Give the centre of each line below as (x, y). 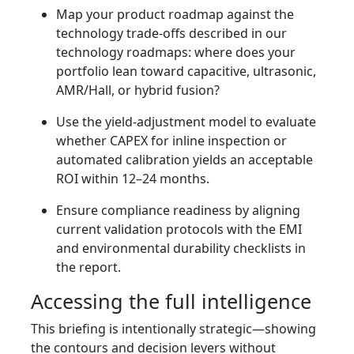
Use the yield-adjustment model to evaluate (186, 122)
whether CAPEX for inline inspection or (171, 141)
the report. (88, 267)
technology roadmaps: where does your (176, 53)
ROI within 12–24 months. (133, 179)
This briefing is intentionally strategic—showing (173, 329)
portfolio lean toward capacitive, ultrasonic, (186, 72)
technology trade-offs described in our (171, 34)
